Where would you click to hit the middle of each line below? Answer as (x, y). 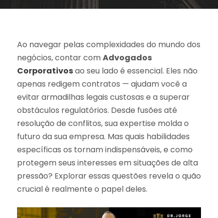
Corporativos (45, 71)
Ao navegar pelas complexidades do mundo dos (109, 45)
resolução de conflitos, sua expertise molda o (103, 123)
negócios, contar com (60, 58)
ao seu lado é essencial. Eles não (136, 71)
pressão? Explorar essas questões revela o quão (109, 176)
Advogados (127, 58)
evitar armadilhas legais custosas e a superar (103, 97)
